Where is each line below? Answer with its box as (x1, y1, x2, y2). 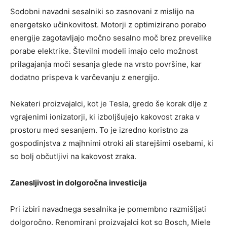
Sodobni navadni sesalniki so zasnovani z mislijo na (10, 7, 194, 16)
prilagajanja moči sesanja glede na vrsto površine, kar (10, 59, 202, 69)
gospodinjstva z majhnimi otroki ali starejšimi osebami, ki (10, 138, 213, 148)
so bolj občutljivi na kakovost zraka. (10, 152, 136, 161)
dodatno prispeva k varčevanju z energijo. (10, 72, 160, 82)
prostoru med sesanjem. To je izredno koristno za (10, 125, 188, 135)
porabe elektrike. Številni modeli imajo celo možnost (10, 46, 198, 56)
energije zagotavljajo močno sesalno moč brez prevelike (10, 33, 212, 43)
